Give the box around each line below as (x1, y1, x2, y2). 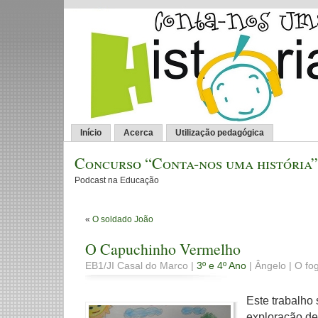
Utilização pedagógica (175, 128, 264, 138)
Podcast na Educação (75, 175, 159, 185)
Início (80, 128, 102, 138)
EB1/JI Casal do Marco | (85, 260, 197, 272)
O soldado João (92, 214, 153, 225)
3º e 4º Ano (197, 260, 246, 272)
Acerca (124, 128, 153, 138)
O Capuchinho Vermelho (85, 238, 241, 260)
